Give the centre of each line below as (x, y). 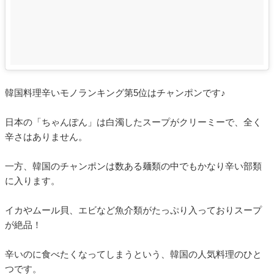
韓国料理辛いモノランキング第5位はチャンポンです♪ (115, 93)
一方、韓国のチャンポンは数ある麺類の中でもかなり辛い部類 (133, 166)
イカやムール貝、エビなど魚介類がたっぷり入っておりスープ (133, 210)
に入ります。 (32, 181)
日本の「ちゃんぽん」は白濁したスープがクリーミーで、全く (133, 122)
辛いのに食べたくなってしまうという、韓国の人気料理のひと (133, 254)
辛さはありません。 (46, 137)
